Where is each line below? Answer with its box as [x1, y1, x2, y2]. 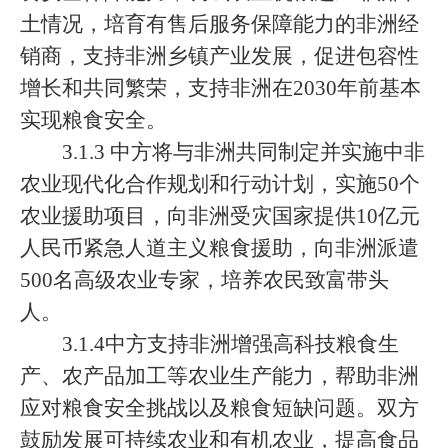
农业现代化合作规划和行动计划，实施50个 [20, 172, 420, 196]
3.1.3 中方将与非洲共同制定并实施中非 [62, 140, 425, 164]
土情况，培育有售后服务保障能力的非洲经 [20, 12, 419, 36]
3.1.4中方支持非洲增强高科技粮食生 [62, 332, 399, 356]
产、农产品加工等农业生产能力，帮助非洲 [20, 364, 419, 388]
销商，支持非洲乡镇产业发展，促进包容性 [20, 44, 419, 68]
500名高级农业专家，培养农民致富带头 [20, 268, 389, 292]
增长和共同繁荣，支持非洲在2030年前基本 [20, 76, 421, 100]
